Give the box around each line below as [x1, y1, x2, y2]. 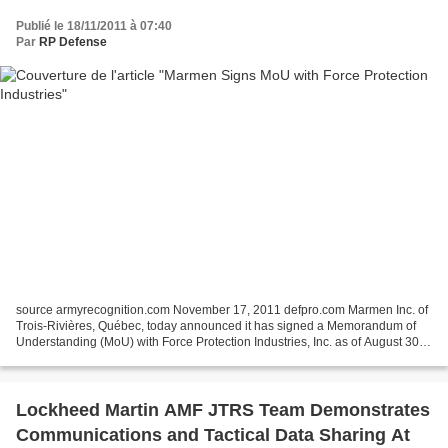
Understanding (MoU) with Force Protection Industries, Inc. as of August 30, [16, 334, 422, 349]
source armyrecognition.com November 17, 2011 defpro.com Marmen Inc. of [16, 302, 428, 317]
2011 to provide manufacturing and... [16, 350, 215, 365]
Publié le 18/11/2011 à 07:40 [16, 19, 172, 34]
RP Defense [39, 35, 107, 50]
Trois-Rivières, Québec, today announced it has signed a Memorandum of [16, 318, 416, 333]
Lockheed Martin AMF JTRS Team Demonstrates [16, 399, 430, 420]
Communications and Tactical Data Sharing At [16, 424, 410, 445]
